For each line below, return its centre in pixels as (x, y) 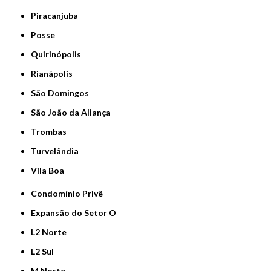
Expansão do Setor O (76, 213)
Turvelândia (58, 151)
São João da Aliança (73, 113)
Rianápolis (55, 74)
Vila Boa (51, 171)
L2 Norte (51, 232)
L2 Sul (45, 252)
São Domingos (63, 93)
